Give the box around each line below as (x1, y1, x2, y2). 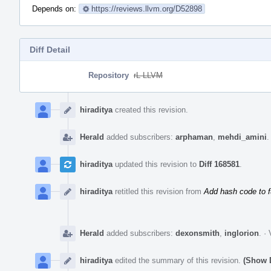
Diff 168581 (199, 159, 240, 169)
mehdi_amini (218, 132, 267, 142)
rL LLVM (134, 70, 163, 80)
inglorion (224, 228, 259, 238)
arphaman (175, 132, 213, 142)
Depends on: (32, 4, 79, 13)
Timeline (19, 101, 52, 111)
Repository (88, 70, 129, 80)
